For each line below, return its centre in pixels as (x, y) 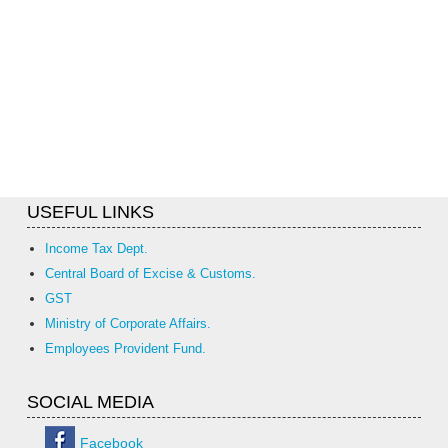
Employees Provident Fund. (125, 348)
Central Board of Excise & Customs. (150, 273)
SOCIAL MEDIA (90, 402)
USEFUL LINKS (90, 212)
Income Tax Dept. (96, 248)
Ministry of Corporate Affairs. (128, 323)
